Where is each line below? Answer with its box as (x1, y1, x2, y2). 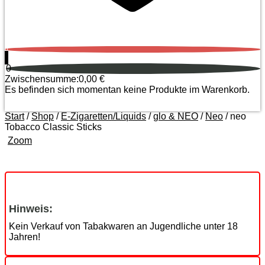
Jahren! (9, 232, 40, 242)
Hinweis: (9, 203, 53, 215)
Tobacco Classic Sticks (5, 122, 102, 132)
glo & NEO (153, 111, 198, 121)
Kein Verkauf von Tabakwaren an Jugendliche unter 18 (9, 221, 238, 231)
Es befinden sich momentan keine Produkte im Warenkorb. (5, 85, 250, 95)
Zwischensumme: (5, 74, 79, 84)
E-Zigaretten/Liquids (61, 111, 146, 121)
